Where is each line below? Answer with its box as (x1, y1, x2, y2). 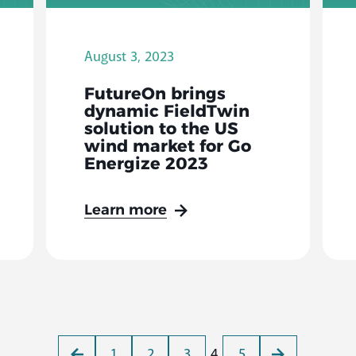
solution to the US (83, 121, 238, 138)
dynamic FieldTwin (83, 103, 250, 121)
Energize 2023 (83, 156, 208, 173)
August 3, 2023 (83, 47, 174, 65)
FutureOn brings (83, 86, 226, 103)
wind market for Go (83, 138, 251, 156)
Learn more (83, 203, 167, 219)
